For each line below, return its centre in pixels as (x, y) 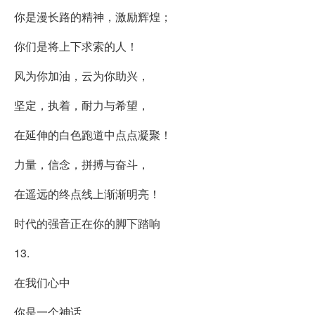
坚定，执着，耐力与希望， (82, 105)
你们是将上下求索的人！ (76, 46)
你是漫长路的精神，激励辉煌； (93, 16)
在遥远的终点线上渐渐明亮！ (87, 193)
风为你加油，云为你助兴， (82, 75)
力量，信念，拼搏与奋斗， (82, 164)
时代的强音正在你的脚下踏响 (87, 223)
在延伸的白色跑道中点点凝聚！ (93, 134)
